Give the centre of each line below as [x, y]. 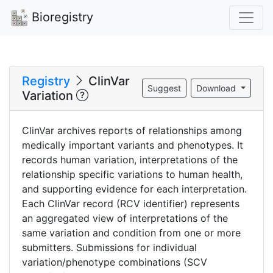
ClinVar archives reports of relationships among [132, 130]
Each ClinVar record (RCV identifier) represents [131, 203]
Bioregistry [61, 17]
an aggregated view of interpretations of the [125, 218]
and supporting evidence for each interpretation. [134, 189]
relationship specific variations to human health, [132, 174]
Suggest [165, 88]
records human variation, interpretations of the [130, 159]
